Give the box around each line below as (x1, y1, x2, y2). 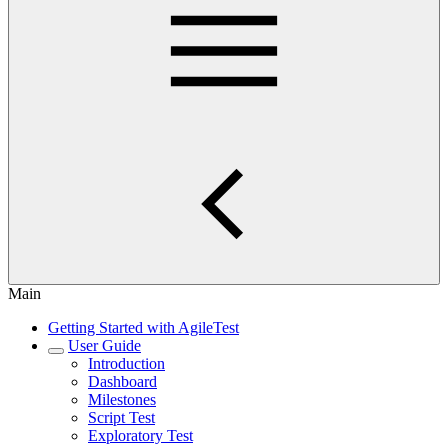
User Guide (68, 337, 141, 354)
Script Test (88, 409, 155, 426)
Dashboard (88, 373, 157, 390)
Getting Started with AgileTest (48, 319, 239, 336)
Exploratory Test (88, 427, 193, 444)
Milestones (88, 391, 156, 408)
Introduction (88, 355, 165, 372)
